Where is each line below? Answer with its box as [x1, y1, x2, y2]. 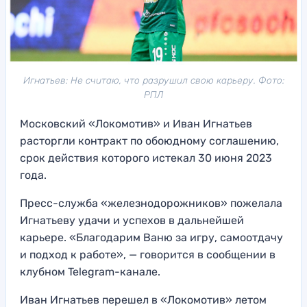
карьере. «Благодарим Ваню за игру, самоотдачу [20, 231, 283, 245]
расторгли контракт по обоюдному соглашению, [20, 134, 279, 148]
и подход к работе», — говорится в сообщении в [20, 248, 275, 262]
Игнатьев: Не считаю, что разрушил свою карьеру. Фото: [23, 75, 284, 87]
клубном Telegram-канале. [20, 265, 160, 279]
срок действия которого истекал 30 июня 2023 [20, 151, 272, 165]
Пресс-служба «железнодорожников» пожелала [20, 197, 282, 210]
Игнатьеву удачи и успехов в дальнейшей [20, 214, 244, 228]
